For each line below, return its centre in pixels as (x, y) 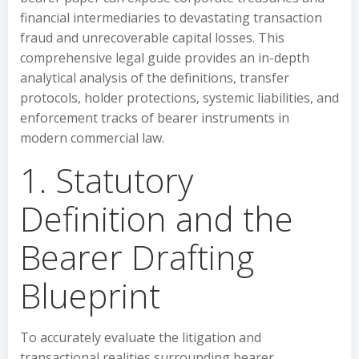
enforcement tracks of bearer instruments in (155, 118)
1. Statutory (107, 180)
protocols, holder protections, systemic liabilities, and (179, 98)
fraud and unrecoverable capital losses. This (152, 38)
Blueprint (90, 295)
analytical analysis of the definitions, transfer (155, 78)
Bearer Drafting (137, 257)
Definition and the (157, 218)
